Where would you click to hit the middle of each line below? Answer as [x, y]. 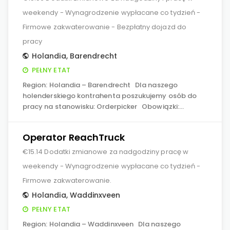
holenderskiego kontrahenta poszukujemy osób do [110, 96]
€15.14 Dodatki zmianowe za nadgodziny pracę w [106, 152]
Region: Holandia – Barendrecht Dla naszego [100, 85]
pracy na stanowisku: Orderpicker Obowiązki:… [103, 107]
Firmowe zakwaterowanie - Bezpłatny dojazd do [104, 27]
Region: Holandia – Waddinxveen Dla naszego [102, 224]
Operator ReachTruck [74, 137]
